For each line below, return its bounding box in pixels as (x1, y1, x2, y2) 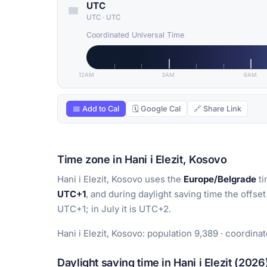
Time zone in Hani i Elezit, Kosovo (57, 153, 227, 166)
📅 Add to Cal (73, 104, 119, 114)
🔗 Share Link (194, 104, 241, 114)
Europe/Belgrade (184, 173, 256, 185)
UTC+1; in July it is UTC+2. (57, 203, 171, 215)
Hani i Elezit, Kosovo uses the (57, 173, 184, 185)
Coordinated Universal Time (86, 30, 184, 40)
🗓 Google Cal (132, 104, 181, 114)
